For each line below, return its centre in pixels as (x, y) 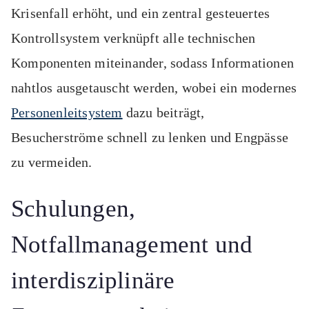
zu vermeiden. (52, 162)
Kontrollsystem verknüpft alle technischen (133, 38)
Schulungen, (73, 209)
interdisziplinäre (93, 281)
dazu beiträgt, (163, 113)
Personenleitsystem (67, 113)
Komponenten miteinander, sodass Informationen (153, 63)
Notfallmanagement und (132, 245)
